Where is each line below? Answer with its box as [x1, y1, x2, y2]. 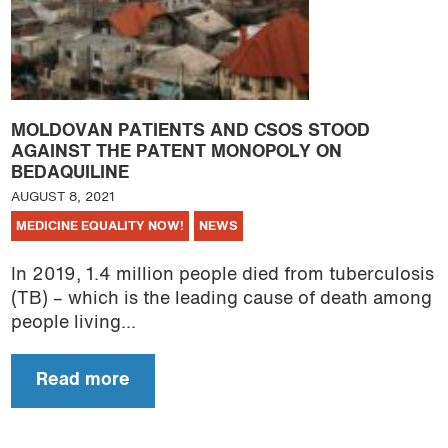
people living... [10, 315, 136, 333]
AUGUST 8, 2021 [10, 190, 115, 204]
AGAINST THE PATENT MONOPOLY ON [10, 143, 342, 161]
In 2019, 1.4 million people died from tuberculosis [10, 267, 434, 285]
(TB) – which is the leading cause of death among [10, 291, 432, 309]
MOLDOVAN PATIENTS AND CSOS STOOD [10, 122, 370, 140]
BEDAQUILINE [10, 164, 129, 182]
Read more [35, 371, 130, 389]
